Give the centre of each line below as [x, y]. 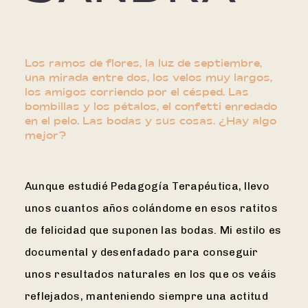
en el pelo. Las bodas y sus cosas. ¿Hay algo [150, 121]
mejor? [45, 136]
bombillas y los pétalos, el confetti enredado [151, 107]
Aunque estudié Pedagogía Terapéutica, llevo [147, 186]
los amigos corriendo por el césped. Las [136, 92]
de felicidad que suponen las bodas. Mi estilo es [153, 230]
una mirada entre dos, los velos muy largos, [148, 78]
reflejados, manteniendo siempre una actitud [146, 296]
